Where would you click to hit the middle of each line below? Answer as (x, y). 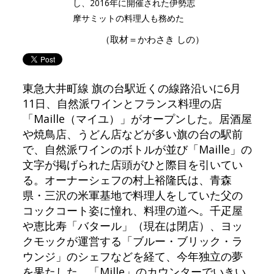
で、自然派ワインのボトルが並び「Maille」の (137, 150)
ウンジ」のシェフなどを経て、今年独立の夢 (132, 257)
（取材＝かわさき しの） (153, 39)
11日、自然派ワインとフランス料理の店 (122, 104)
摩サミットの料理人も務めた (128, 18)
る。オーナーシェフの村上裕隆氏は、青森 (127, 180)
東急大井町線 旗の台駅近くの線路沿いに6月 (131, 88)
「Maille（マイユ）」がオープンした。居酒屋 (137, 119)
